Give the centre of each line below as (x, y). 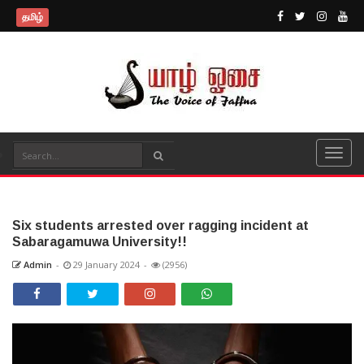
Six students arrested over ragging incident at (160, 225)
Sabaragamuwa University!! (100, 242)
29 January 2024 (105, 264)
